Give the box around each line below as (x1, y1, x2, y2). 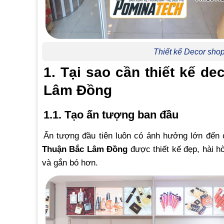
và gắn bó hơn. (41, 157, 98, 167)
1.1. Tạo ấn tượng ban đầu (43, 108, 178, 121)
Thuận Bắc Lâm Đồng (41, 143, 128, 154)
